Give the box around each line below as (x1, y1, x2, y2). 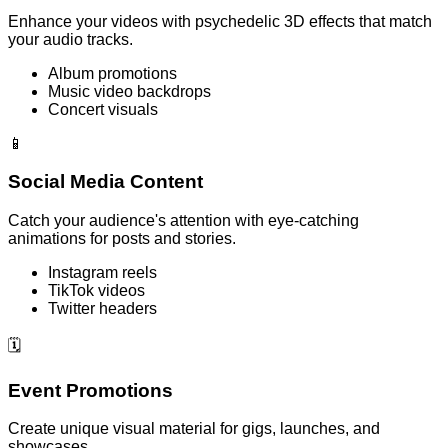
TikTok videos (48, 281, 145, 299)
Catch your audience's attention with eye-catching (8, 211, 359, 229)
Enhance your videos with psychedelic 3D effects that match (8, 12, 432, 30)
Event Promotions (8, 379, 173, 401)
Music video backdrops (48, 82, 211, 100)
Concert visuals (48, 100, 158, 118)
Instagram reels (48, 263, 157, 281)
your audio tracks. (8, 30, 133, 48)
